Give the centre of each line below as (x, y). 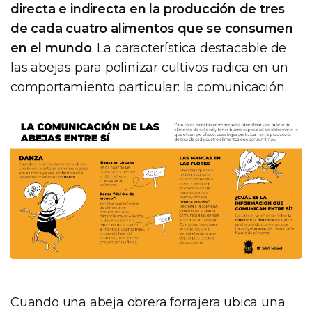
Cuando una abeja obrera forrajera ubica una (148, 302)
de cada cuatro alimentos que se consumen (152, 28)
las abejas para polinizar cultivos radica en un (149, 67)
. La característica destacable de (189, 48)
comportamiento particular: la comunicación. (149, 87)
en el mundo (51, 48)
